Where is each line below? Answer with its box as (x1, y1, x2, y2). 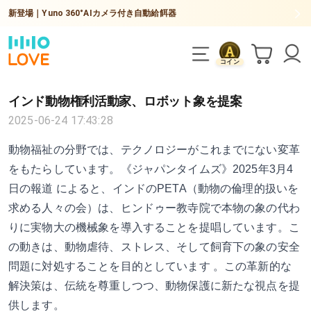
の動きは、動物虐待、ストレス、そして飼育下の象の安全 (8, 241, 300, 253)
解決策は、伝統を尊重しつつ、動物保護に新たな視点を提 (8, 280, 300, 292)
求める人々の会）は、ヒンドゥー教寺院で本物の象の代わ (8, 202, 300, 214)
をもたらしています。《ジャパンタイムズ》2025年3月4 (8, 163, 294, 175)
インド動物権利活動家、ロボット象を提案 (8, 94, 242, 108)
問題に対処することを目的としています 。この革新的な (8, 260, 292, 272)
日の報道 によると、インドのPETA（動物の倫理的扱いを (8, 183, 299, 194)
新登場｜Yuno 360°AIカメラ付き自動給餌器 (8, 8, 176, 18)
